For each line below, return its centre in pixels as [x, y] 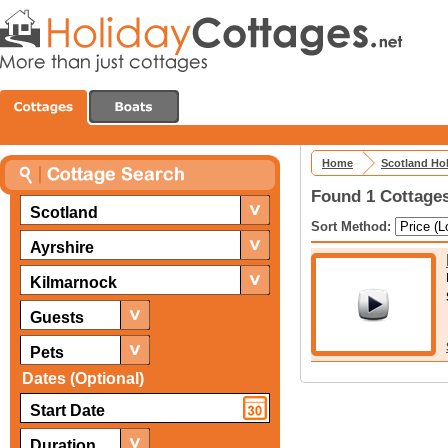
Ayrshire [62, 247]
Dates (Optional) [83, 378]
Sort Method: [353, 226]
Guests [57, 317]
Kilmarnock [73, 282]
